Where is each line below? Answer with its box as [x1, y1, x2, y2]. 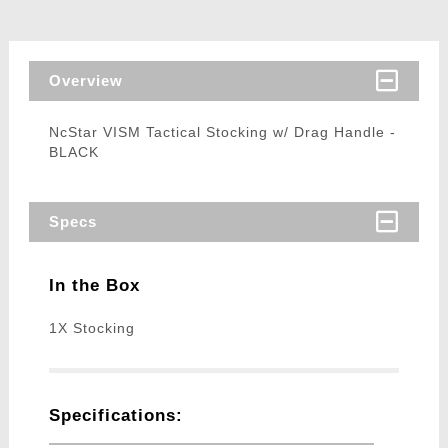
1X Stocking [48, 320, 135, 337]
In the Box [48, 276, 140, 296]
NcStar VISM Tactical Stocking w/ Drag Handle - [48, 124, 396, 141]
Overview [48, 72, 123, 90]
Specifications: [48, 406, 183, 426]
